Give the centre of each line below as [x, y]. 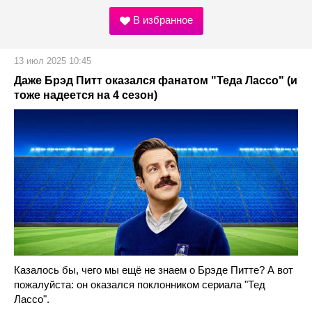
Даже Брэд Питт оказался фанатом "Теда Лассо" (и [156, 81]
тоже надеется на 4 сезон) [86, 95]
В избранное [161, 20]
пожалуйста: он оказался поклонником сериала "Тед [140, 285]
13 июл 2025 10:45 [53, 61]
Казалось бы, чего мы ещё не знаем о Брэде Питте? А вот [154, 270]
